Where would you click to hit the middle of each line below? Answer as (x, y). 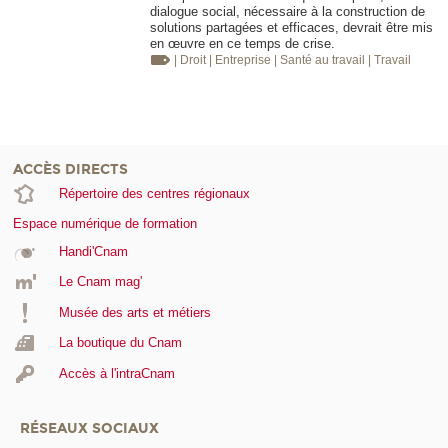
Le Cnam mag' (100, 282)
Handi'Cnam (93, 251)
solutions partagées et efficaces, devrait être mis (291, 28)
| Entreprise (241, 60)
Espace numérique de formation (105, 223)
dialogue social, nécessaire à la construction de (287, 12)
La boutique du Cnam (120, 343)
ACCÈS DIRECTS (70, 169)
